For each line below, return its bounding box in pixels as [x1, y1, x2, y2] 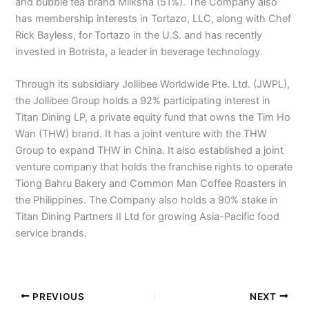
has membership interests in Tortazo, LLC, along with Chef [15, 12, 292, 25]
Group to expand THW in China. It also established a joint [15, 144, 284, 157]
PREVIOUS [30, 290, 85, 302]
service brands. [15, 227, 90, 240]
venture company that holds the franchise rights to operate [15, 161, 293, 174]
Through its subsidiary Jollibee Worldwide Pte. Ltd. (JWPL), [15, 78, 290, 91]
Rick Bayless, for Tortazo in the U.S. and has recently [15, 28, 263, 41]
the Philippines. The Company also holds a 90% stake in [15, 194, 279, 207]
